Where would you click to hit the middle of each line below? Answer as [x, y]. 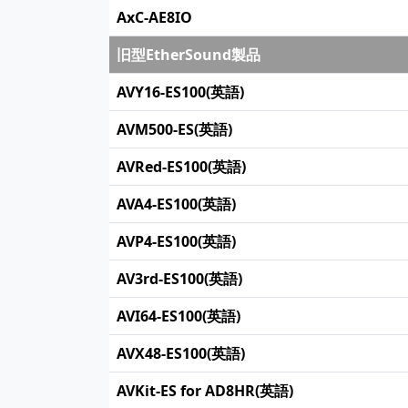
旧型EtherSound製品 [189, 55]
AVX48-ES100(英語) [181, 353]
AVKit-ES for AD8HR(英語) [205, 391]
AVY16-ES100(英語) [180, 92]
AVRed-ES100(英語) [181, 167]
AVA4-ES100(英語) [176, 204]
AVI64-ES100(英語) [178, 316]
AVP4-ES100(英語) [176, 241]
